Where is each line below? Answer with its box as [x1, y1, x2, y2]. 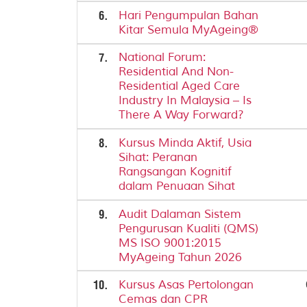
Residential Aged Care [119, 79, 241, 94]
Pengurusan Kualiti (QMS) [119, 221, 259, 236]
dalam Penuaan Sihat [119, 179, 236, 193]
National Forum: [119, 50, 206, 65]
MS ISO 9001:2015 [119, 235, 222, 250]
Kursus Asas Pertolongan [119, 278, 254, 293]
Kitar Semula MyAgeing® [119, 22, 259, 37]
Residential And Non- [119, 64, 234, 79]
